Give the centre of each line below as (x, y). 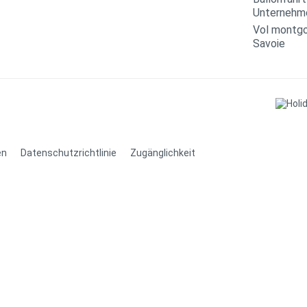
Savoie (269, 44)
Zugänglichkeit (163, 153)
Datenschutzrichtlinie (69, 153)
